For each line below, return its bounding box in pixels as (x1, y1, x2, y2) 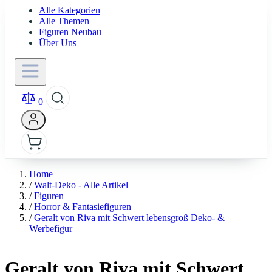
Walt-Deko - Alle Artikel (34, 180, 128, 191)
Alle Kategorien (39, 5, 100, 16)
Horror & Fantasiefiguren (34, 202, 131, 212)
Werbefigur (29, 223, 72, 234)
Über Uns (39, 38, 76, 49)
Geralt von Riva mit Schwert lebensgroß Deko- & (34, 212, 225, 223)
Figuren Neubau (39, 27, 101, 38)
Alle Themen (39, 16, 89, 27)
